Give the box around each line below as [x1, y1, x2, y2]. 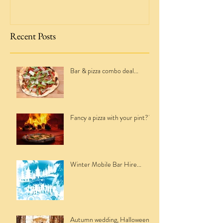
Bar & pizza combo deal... [70, 65, 138, 76]
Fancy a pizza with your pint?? [70, 112, 152, 122]
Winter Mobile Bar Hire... [70, 159, 141, 169]
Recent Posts [10, 29, 56, 42]
